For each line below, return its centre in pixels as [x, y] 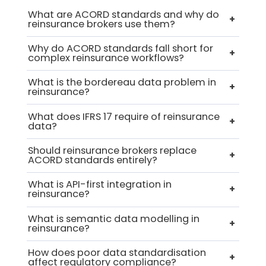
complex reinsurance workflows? [106, 58]
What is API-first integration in [99, 185]
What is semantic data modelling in [113, 218]
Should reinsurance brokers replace [112, 151]
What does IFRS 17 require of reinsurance [123, 116]
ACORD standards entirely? [92, 160]
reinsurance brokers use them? [101, 24]
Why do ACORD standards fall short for [120, 48]
